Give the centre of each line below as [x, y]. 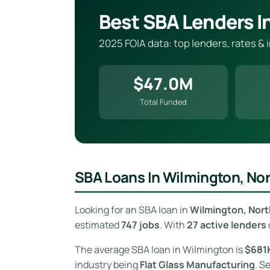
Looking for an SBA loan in [132, 209]
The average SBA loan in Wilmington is [160, 249]
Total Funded [163, 102]
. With [173, 224]
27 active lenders [227, 224]
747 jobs [140, 224]
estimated [98, 224]
